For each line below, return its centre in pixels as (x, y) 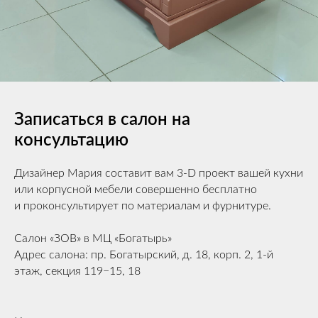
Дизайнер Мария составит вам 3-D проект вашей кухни (159, 173)
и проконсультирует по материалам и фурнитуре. (143, 206)
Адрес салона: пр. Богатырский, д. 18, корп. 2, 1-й (144, 255)
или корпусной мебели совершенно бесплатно (136, 190)
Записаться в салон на (102, 120)
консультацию (71, 141)
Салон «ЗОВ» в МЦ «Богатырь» (93, 238)
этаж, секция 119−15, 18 (77, 271)
